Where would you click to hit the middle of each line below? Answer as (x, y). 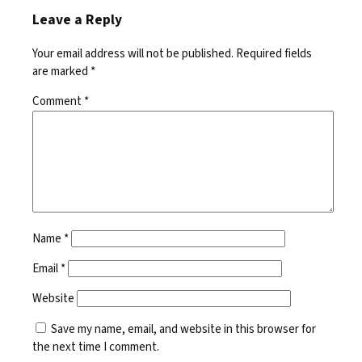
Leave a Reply (77, 20)
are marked (61, 71)
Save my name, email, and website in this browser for (183, 329)
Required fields (274, 53)
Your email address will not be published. (133, 53)
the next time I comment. (96, 347)
